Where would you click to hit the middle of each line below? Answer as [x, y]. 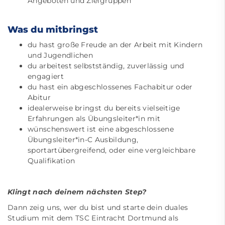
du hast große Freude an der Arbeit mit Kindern [115, 44]
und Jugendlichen [61, 55]
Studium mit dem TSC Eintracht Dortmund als [93, 218]
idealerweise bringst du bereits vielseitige [104, 108]
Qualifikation [51, 160]
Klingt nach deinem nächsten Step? [77, 192]
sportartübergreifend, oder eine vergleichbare [112, 150]
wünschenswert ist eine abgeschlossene [101, 129]
